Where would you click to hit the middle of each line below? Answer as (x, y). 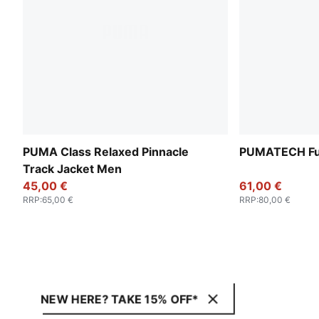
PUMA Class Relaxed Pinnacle (106, 151)
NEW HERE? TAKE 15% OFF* (120, 299)
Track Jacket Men (72, 168)
